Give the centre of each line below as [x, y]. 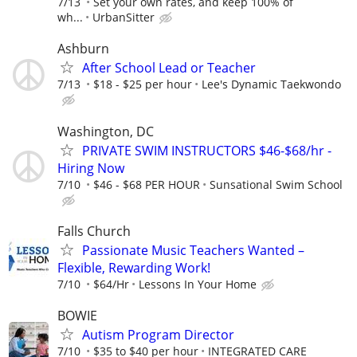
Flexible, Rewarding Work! [134, 267]
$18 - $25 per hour [143, 84]
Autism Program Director [158, 334]
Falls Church [94, 231]
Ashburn [83, 49]
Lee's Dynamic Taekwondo [271, 84]
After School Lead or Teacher [169, 68]
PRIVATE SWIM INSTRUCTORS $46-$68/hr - [207, 150]
